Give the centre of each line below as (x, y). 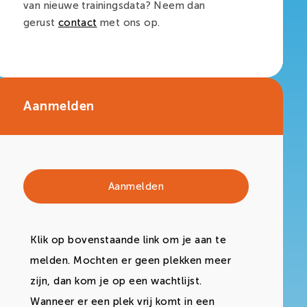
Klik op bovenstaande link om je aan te (128, 240)
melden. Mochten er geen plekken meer (131, 260)
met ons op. (128, 23)
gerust (41, 23)
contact (77, 23)
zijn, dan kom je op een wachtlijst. (116, 281)
